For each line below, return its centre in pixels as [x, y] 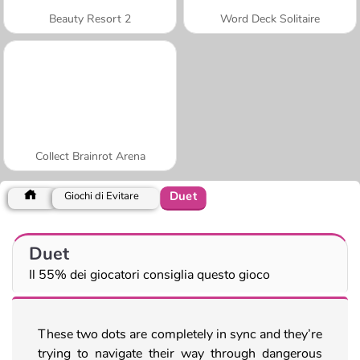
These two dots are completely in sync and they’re [180, 334]
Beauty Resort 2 [90, 18]
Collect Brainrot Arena [90, 156]
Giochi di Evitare [102, 196]
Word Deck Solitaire [270, 18]
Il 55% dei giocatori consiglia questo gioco [149, 274]
